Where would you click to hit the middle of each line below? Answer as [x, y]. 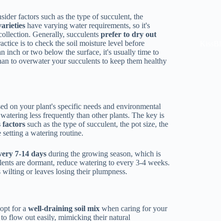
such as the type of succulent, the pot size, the [97, 124]
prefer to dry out [129, 34]
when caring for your [134, 209]
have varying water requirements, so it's [88, 25]
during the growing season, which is [104, 154]
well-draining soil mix [64, 209]
